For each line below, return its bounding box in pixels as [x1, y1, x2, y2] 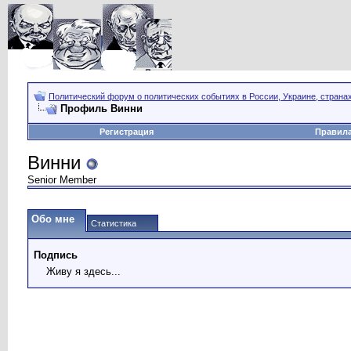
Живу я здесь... [46, 266, 121, 277]
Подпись [34, 249, 78, 261]
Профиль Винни [60, 103, 143, 114]
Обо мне [31, 213, 74, 225]
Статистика [91, 219, 136, 228]
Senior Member [27, 174, 96, 186]
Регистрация [99, 127, 154, 136]
